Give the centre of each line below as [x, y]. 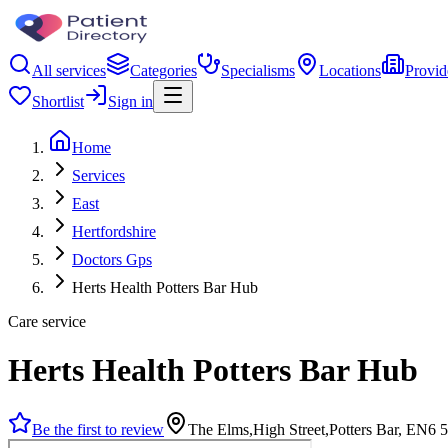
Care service [47, 321]
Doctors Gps [112, 259]
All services [69, 70]
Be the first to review [98, 429]
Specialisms [258, 70]
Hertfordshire [114, 231]
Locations [350, 70]
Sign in [130, 101]
